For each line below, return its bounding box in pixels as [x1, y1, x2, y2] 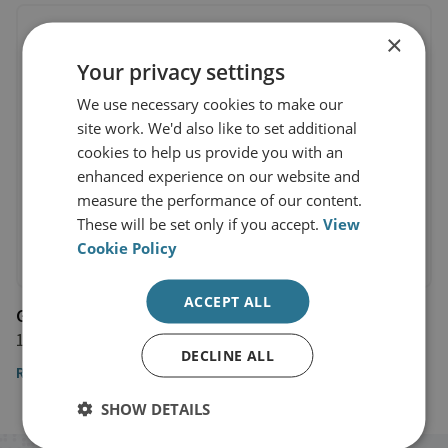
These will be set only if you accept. [77, 213, 324, 233]
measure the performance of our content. [77, 189, 363, 209]
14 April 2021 [16, 328, 111, 352]
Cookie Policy [77, 237, 178, 257]
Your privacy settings [77, 57, 286, 85]
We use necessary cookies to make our [77, 93, 344, 113]
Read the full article [16, 362, 153, 383]
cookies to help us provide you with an [77, 141, 344, 161]
